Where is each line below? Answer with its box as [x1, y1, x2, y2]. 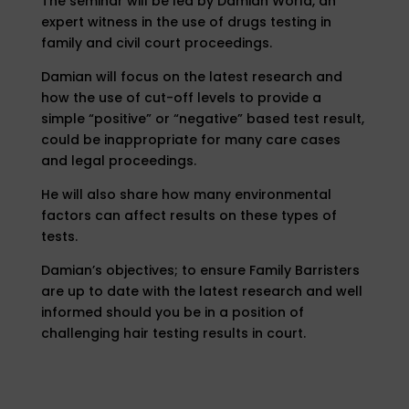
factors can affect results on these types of [40, 205, 337, 225]
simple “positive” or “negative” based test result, [40, 109, 364, 128]
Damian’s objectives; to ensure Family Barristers [40, 260, 360, 279]
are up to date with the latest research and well [40, 281, 362, 300]
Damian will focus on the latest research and [40, 67, 342, 86]
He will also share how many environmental [40, 184, 331, 204]
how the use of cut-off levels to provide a [40, 88, 321, 107]
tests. [40, 226, 78, 246]
